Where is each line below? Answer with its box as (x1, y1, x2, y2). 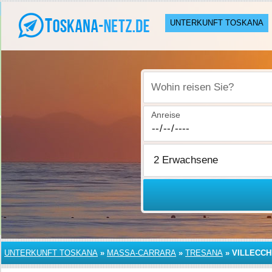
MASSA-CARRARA (107, 248, 176, 257)
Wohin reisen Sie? (151, 89, 222, 99)
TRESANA (185, 248, 223, 257)
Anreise (151, 110, 181, 120)
